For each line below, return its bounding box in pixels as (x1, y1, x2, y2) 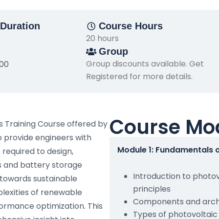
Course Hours (99, 21, 163, 31)
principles (133, 183, 171, 195)
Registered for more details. (86, 71, 193, 82)
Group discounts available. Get (86, 58, 204, 69)
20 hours (86, 33, 119, 44)
